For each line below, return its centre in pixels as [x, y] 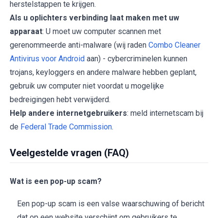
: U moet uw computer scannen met [102, 32]
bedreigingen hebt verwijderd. [60, 100]
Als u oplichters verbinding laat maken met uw [94, 18]
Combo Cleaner [174, 45]
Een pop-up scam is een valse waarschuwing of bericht [111, 204]
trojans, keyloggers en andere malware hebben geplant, [103, 73]
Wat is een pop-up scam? [56, 182]
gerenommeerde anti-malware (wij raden [79, 45]
